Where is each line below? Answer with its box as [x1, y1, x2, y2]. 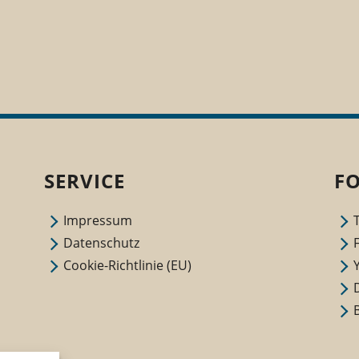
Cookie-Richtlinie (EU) [63, 256, 192, 275]
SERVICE [43, 167, 125, 195]
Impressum [63, 212, 132, 230]
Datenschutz [63, 234, 139, 252]
